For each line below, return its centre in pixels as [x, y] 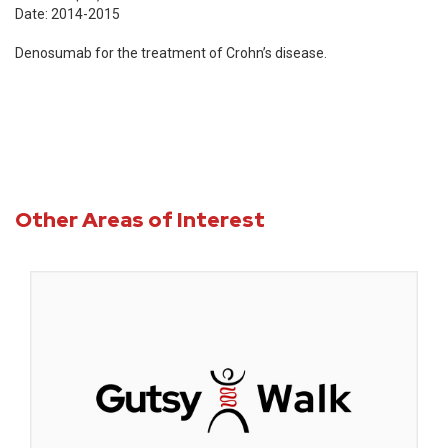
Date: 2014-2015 [67, 14]
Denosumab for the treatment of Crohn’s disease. [171, 53]
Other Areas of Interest [140, 219]
